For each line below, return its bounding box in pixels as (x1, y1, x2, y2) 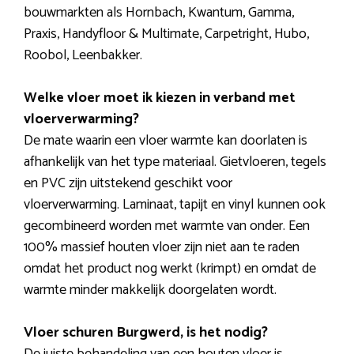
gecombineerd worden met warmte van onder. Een (24, 214, 310, 239)
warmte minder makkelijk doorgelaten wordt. (24, 278, 277, 303)
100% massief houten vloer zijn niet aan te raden (24, 235, 299, 260)
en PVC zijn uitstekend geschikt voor (24, 171, 232, 196)
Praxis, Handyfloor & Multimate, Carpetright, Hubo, (24, 22, 309, 47)
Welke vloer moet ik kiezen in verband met (24, 86, 296, 111)
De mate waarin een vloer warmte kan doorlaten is (24, 129, 307, 153)
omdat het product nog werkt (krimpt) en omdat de (24, 257, 316, 281)
